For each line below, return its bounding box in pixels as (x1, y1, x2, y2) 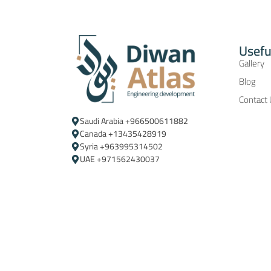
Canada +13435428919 (80, 125, 167, 142)
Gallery (238, 54, 264, 72)
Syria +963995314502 (80, 138, 163, 154)
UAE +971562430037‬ (80, 151, 160, 167)
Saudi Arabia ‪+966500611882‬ (80, 113, 189, 129)
